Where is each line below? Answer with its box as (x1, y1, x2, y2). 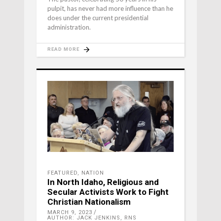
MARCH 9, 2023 (47, 209, 92, 216)
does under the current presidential (47, 14, 148, 22)
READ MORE (47, 46, 79, 52)
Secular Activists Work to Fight (47, 187, 169, 197)
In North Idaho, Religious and (47, 177, 159, 187)
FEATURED (47, 170, 77, 177)
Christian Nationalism (47, 197, 131, 207)
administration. (47, 23, 91, 32)
